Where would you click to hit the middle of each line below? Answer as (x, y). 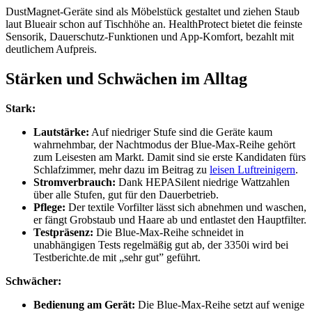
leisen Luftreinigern (252, 170)
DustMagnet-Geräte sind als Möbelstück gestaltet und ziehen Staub (153, 12)
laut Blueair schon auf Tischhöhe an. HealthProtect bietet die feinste (154, 24)
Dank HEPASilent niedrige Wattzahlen (203, 182)
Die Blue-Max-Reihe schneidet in (169, 233)
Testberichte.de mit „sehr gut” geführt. (117, 258)
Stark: (21, 109)
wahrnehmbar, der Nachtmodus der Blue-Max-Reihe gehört (164, 145)
